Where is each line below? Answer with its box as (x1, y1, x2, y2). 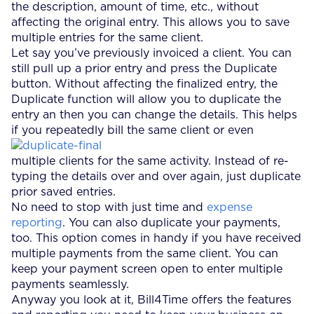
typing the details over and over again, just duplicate (11, 171, 301, 182)
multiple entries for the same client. (11, 32, 203, 43)
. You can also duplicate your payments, (62, 217, 280, 228)
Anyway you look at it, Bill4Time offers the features (11, 294, 292, 306)
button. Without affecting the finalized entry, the (11, 78, 278, 90)
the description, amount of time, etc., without (11, 1, 259, 13)
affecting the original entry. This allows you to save (11, 17, 289, 28)
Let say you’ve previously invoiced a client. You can (11, 48, 292, 59)
